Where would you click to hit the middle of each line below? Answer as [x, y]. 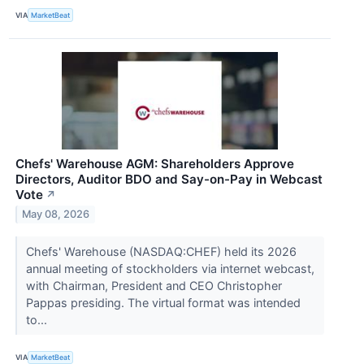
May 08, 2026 [56, 214]
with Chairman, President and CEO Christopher [154, 285]
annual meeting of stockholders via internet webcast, [170, 268]
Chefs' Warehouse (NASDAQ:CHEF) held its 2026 [161, 251]
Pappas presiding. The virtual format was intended [163, 302]
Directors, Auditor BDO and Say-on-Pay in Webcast [169, 179]
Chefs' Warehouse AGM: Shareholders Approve [155, 163]
